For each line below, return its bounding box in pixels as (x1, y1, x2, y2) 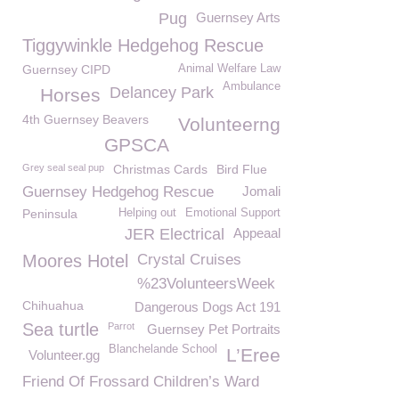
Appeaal (233, 225, 281, 240)
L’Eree (226, 345, 281, 365)
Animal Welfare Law (178, 62, 281, 75)
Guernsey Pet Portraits (147, 322, 281, 337)
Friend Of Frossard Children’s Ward (22, 373, 259, 390)
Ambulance (223, 80, 281, 93)
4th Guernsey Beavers (22, 112, 149, 126)
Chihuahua (22, 298, 84, 313)
